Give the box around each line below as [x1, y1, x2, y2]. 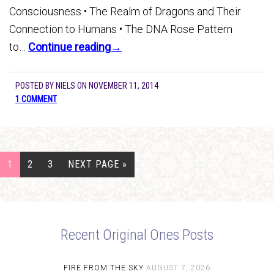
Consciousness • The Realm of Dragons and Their [9, 5, 241, 18]
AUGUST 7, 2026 [146, 264, 210, 272]
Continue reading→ [28, 40, 122, 53]
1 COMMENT [15, 94, 57, 104]
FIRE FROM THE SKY [64, 264, 144, 272]
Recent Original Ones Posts [61, 226, 213, 243]
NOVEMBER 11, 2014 [89, 81, 158, 91]
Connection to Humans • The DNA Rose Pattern [9, 23, 232, 35]
